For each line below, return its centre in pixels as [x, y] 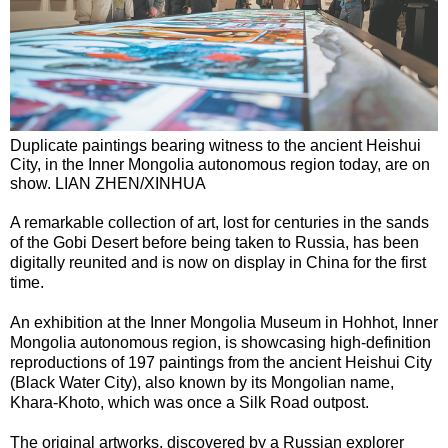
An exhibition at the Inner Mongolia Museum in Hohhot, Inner [224, 322]
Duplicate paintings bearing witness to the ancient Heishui [215, 145]
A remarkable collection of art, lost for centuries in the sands [219, 222]
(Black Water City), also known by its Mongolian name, [202, 382]
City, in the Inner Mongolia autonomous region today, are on [220, 164]
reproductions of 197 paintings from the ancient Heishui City [221, 362]
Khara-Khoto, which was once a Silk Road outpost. [189, 402]
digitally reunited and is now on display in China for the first [218, 262]
